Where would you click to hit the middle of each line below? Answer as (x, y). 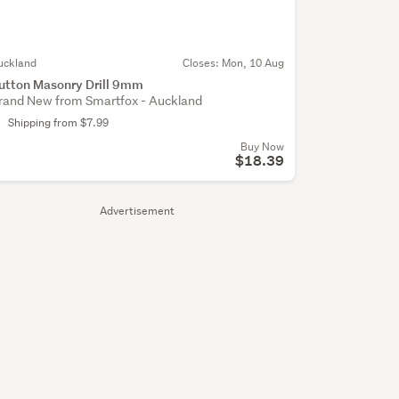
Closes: (202, 63)
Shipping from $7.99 (58, 123)
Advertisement (137, 211)
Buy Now (262, 147)
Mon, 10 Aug (252, 63)
